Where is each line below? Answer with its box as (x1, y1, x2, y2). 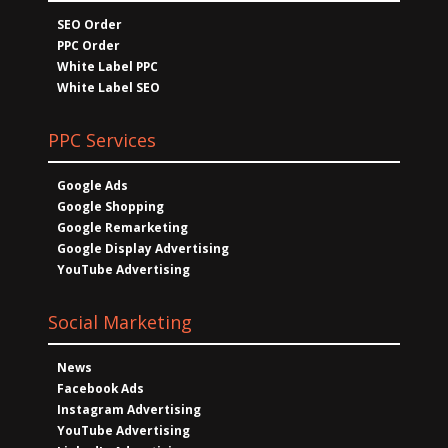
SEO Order (57, 16, 122, 33)
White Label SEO (57, 79, 160, 96)
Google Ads (57, 177, 128, 193)
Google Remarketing (57, 219, 188, 235)
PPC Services (48, 128, 156, 153)
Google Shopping (57, 198, 164, 214)
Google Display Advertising (57, 240, 229, 256)
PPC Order (57, 37, 120, 54)
